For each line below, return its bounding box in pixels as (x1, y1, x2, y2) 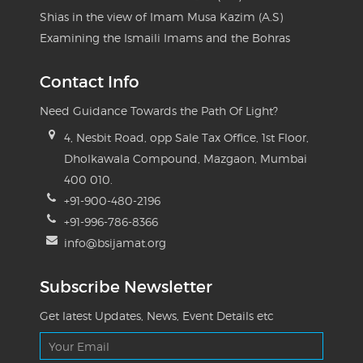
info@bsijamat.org (63, 236, 166, 250)
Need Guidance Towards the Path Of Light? (39, 104, 278, 118)
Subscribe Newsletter (39, 277, 212, 297)
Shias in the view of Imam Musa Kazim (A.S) (39, 10, 283, 24)
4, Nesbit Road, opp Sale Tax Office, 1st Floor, (63, 130, 309, 145)
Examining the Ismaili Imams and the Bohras (39, 31, 290, 45)
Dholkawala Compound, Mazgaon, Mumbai (63, 152, 307, 166)
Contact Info (39, 72, 139, 92)
